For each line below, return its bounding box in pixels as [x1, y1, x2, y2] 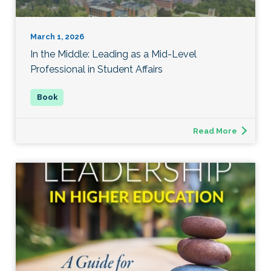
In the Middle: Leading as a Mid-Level [30, 48, 197, 60]
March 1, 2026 [30, 31, 84, 41]
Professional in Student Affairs [30, 63, 163, 75]
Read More [193, 126, 237, 135]
